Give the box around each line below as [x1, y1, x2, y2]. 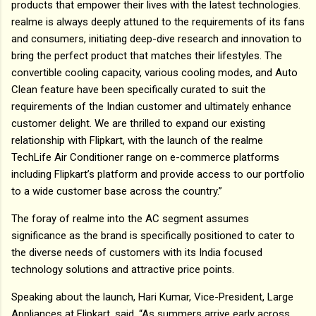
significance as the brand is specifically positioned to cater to [11, 229, 295, 242]
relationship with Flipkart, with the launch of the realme [11, 133, 263, 147]
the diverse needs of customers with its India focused [11, 245, 262, 259]
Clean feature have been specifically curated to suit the [11, 83, 266, 96]
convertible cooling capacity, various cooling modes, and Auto [11, 66, 298, 79]
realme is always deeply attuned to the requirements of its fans [11, 15, 305, 28]
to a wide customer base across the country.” [11, 184, 222, 197]
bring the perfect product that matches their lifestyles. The [11, 49, 282, 62]
